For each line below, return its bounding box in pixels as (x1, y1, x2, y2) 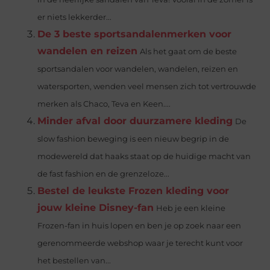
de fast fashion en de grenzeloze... (37, 169, 170, 178)
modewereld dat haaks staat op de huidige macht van (37, 151, 251, 161)
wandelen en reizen (37, 45, 138, 57)
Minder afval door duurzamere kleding (37, 115, 233, 127)
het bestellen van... (37, 256, 111, 265)
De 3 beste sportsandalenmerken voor (37, 28, 232, 40)
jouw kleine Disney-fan (37, 201, 154, 213)
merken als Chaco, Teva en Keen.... (37, 99, 171, 108)
